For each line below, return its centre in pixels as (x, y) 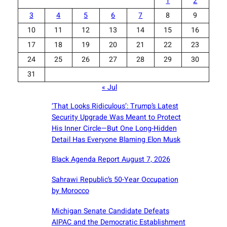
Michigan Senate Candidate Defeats (110, 211)
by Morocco (70, 191)
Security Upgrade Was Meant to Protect (116, 117)
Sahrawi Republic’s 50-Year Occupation (115, 180)
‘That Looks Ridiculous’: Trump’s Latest (115, 106)
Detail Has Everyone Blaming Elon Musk (116, 139)
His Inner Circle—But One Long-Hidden (114, 128)
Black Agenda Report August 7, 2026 (111, 160)
